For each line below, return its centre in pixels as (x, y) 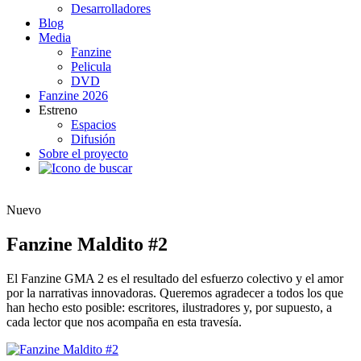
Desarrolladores (111, 9)
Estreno (58, 110)
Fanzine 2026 (73, 96)
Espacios (93, 125)
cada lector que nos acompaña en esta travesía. (124, 322)
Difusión (93, 139)
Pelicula (91, 67)
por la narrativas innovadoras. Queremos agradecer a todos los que (175, 293)
